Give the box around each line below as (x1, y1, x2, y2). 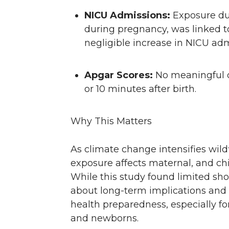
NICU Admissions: (84, 10, 170, 21)
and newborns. (71, 213, 141, 224)
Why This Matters (71, 116, 154, 127)
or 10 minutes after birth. (84, 83, 199, 95)
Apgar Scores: (84, 70, 153, 81)
